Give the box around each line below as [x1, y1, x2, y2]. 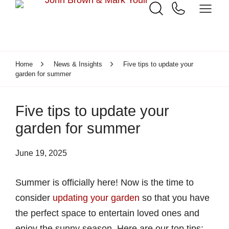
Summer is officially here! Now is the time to [15, 177, 194, 188]
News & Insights [54, 60, 102, 68]
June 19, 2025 [15, 149, 67, 157]
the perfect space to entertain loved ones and [15, 208, 199, 218]
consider [15, 193, 53, 203]
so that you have [140, 193, 210, 203]
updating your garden [53, 193, 140, 203]
